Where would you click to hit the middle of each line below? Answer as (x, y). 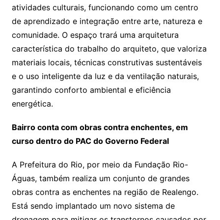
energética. (32, 103)
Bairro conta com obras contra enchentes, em (100, 127)
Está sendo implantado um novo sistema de (93, 206)
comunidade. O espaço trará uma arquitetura (95, 35)
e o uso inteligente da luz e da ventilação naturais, (105, 76)
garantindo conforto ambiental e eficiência (91, 90)
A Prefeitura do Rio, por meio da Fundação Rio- (100, 164)
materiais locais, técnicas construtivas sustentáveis (107, 62)
